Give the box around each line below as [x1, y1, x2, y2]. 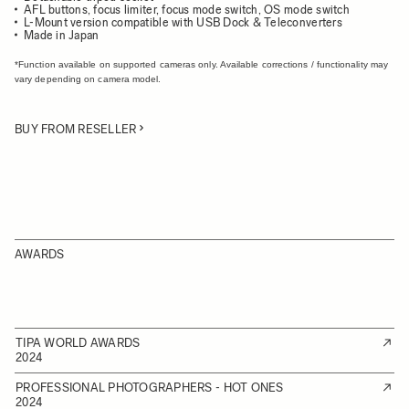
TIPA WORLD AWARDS [16, 336, 141, 350]
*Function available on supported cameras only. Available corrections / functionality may [15, 59, 389, 69]
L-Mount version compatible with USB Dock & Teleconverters [24, 16, 342, 29]
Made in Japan [24, 28, 100, 42]
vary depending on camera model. [15, 74, 162, 84]
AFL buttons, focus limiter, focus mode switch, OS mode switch [24, 3, 350, 16]
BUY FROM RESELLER [15, 122, 137, 136]
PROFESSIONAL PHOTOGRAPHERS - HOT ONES [16, 381, 284, 394]
